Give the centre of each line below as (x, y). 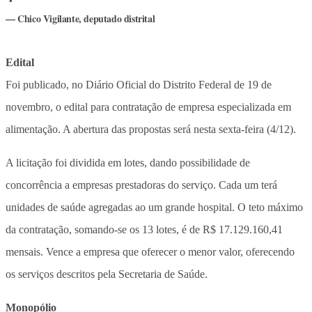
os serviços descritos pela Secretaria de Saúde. (107, 274)
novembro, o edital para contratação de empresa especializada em (148, 107)
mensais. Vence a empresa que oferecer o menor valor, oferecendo (150, 251)
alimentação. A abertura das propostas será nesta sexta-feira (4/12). (151, 129)
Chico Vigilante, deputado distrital (86, 18)
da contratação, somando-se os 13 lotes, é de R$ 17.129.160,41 (144, 229)
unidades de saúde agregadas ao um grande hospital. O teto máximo (154, 207)
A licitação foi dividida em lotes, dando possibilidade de (128, 162)
